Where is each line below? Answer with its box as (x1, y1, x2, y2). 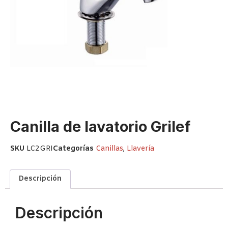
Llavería (127, 144, 154, 154)
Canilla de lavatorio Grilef (10, 118, 190, 136)
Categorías (53, 144, 94, 154)
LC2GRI (26, 144, 53, 154)
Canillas (96, 144, 123, 154)
